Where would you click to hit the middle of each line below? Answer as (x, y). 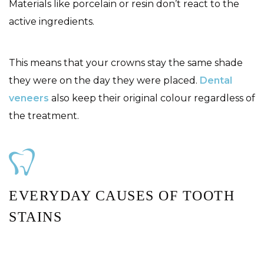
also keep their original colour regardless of (152, 98)
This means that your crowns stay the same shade (126, 62)
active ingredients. (52, 21)
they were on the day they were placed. (104, 80)
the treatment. (45, 115)
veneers (29, 98)
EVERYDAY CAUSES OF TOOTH (122, 195)
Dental (216, 80)
